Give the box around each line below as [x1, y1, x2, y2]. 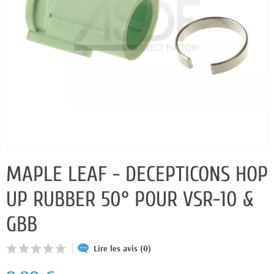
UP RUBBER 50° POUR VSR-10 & [6, 187, 254, 212]
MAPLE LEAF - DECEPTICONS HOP [6, 162, 268, 187]
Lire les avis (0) [94, 242, 151, 254]
